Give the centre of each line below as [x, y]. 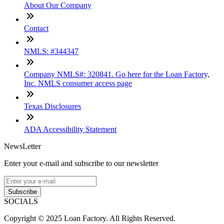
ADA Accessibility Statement [70, 129]
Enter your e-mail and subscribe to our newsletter [81, 163]
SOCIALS [21, 201]
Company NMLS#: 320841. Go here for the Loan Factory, [117, 74]
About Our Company [58, 5]
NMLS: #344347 [51, 51]
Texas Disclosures [52, 106]
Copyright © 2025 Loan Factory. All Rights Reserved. [90, 218]
